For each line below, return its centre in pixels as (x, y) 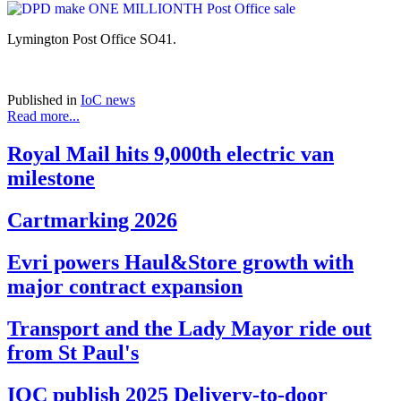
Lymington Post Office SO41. (92, 39)
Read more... (43, 116)
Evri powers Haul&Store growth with (180, 262)
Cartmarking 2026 (92, 220)
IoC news (108, 100)
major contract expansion (125, 286)
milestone (51, 179)
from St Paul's (73, 352)
